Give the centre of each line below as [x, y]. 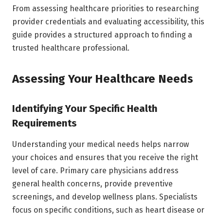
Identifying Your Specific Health [85, 108]
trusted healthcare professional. [71, 48]
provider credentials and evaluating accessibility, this [108, 21]
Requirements [45, 123]
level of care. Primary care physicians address [95, 171]
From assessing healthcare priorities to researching [106, 8]
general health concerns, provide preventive [92, 184]
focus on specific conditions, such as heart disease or [108, 210]
